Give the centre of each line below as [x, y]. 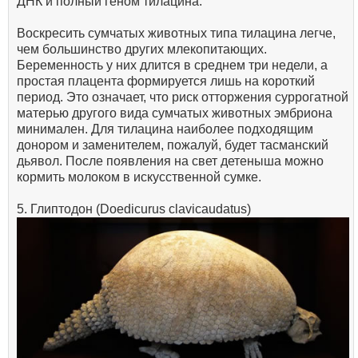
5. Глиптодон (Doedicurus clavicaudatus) [134, 209]
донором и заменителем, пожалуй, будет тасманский [173, 145]
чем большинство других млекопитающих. [142, 50]
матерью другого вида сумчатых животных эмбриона [175, 113]
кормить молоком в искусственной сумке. [139, 177]
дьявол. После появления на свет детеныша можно [170, 161]
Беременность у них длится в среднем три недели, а [172, 66]
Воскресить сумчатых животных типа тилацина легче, [176, 34]
